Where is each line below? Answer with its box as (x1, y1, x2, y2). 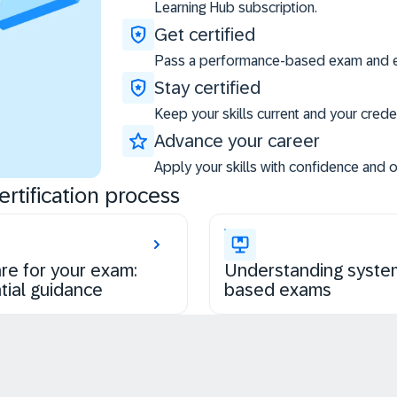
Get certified (154, 25, 255, 45)
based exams (224, 280, 331, 300)
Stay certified (154, 78, 261, 98)
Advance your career (154, 131, 320, 152)
